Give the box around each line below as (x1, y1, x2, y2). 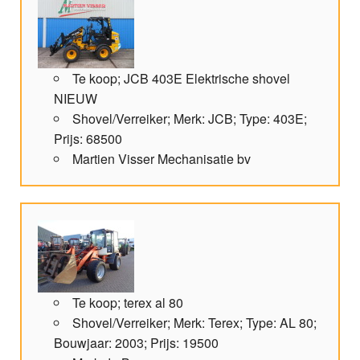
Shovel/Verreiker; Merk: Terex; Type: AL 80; (72, 313, 317, 333)
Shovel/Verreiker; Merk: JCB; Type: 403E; (72, 109, 307, 129)
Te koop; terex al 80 (72, 293, 183, 313)
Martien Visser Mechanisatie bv (72, 149, 251, 169)
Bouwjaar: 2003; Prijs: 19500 (54, 333, 219, 353)
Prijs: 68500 (54, 129, 122, 149)
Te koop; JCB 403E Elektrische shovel (72, 69, 290, 88)
